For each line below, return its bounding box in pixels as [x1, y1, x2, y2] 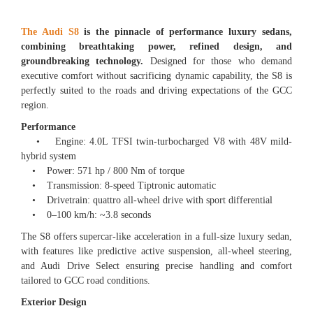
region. [21, 99, 49, 110]
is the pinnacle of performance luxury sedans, [84, 26, 293, 37]
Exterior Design [21, 296, 87, 307]
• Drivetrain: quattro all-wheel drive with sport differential [21, 194, 272, 205]
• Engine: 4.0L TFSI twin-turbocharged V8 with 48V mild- [21, 136, 292, 147]
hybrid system [21, 150, 76, 161]
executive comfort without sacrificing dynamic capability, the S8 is [21, 70, 292, 81]
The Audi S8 [21, 26, 79, 37]
